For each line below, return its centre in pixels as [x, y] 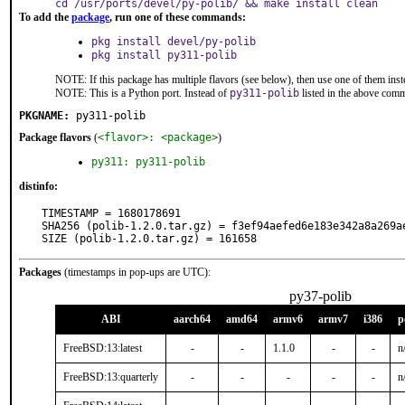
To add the [45, 17]
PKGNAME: [44, 116]
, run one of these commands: [178, 17]
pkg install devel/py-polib [174, 42]
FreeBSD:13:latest [103, 348]
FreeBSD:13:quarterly [111, 377]
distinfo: [38, 186]
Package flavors [55, 137]
